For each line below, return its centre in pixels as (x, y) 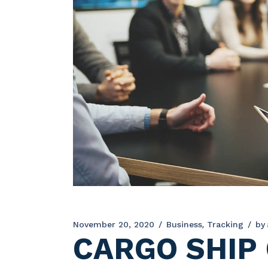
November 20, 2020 (114, 224)
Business (184, 224)
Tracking (225, 224)
